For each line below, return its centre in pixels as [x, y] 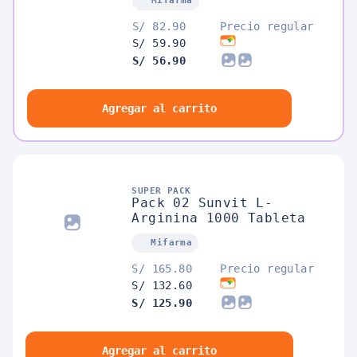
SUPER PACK [161, 191]
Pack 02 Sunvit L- [202, 203]
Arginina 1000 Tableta [219, 218]
